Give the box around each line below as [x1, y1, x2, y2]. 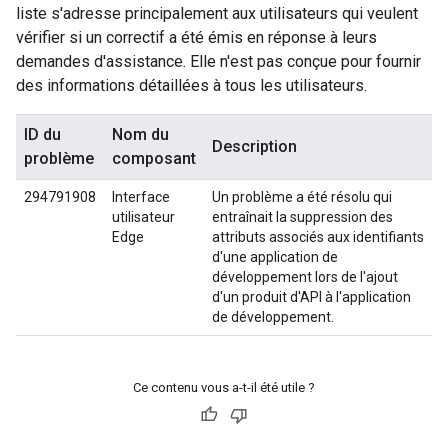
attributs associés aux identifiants [212, 229, 424, 245]
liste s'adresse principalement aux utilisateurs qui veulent [16, 4, 418, 23]
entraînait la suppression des [212, 209, 393, 225]
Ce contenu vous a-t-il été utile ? [133, 380, 315, 395]
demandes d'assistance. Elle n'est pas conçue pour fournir [16, 52, 421, 71]
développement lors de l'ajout [212, 269, 398, 285]
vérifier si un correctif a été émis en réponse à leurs [16, 28, 377, 47]
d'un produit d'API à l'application [212, 289, 411, 305]
